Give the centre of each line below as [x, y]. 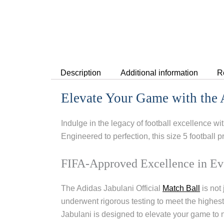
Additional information [159, 72]
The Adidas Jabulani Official [112, 188]
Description [81, 72]
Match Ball [181, 188]
